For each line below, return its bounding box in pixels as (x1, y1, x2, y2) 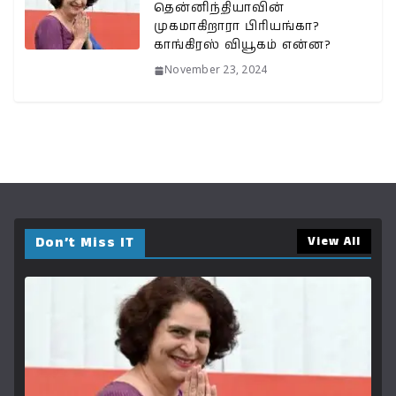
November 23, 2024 (164, 64, 268, 77)
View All (308, 232, 361, 250)
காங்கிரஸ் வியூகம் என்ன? (154, 35, 331, 54)
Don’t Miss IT (35, 232, 134, 253)
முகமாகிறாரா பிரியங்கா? (154, 17, 320, 35)
